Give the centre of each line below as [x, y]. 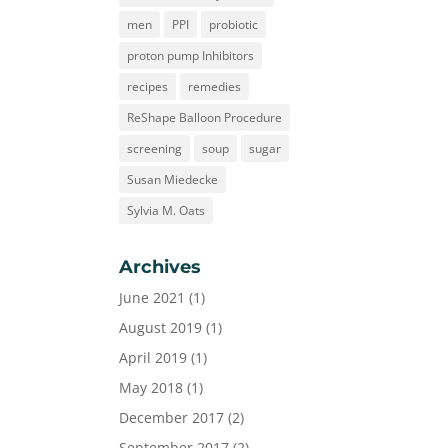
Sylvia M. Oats [166, 210]
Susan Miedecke [173, 179]
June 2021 [152, 297]
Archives [160, 267]
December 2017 [172, 417]
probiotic [234, 24]
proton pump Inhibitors [191, 55]
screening [155, 148]
